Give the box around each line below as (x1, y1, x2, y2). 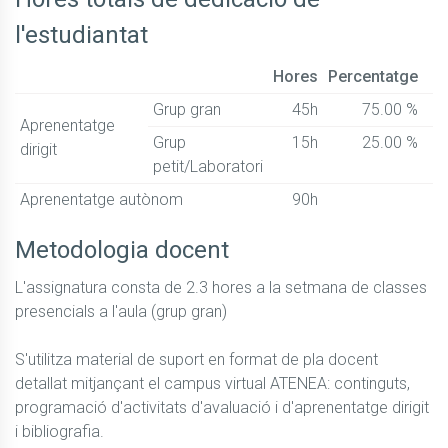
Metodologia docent (15, 236, 229, 265)
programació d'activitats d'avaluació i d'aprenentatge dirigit (15, 398, 429, 418)
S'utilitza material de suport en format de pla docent (15, 350, 378, 370)
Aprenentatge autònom (19, 190, 183, 210)
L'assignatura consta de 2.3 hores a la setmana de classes (15, 278, 427, 298)
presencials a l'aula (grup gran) (15, 302, 231, 322)
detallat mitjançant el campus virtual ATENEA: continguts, (15, 374, 410, 394)
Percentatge (328, 67, 419, 87)
